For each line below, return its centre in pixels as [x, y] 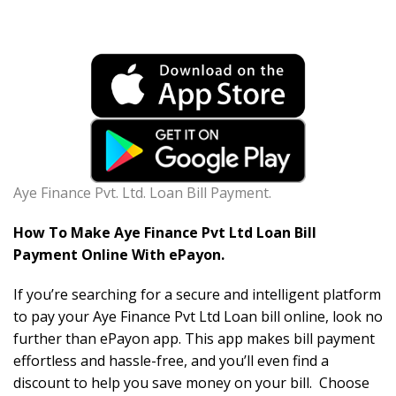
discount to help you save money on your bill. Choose [191, 383]
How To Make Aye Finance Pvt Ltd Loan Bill [165, 233]
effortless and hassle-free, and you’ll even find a [171, 361]
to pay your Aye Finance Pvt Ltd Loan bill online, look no [198, 317]
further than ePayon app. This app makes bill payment [194, 339]
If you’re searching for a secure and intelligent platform [197, 295]
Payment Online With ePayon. [119, 255]
